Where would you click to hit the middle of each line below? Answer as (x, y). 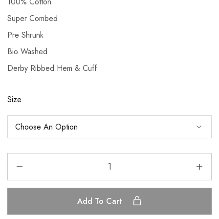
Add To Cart (101, 201)
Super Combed (33, 19)
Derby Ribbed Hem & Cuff (52, 68)
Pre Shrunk (25, 35)
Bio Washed (27, 52)
